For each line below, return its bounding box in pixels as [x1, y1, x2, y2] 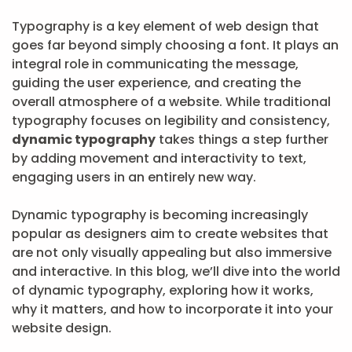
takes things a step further [156, 130, 328, 148]
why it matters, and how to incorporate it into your [12, 300, 333, 318]
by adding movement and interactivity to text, [12, 149, 306, 167]
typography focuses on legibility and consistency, [12, 112, 330, 130]
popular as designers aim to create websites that [12, 225, 328, 243]
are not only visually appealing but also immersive [12, 244, 332, 262]
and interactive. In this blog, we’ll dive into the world [12, 262, 340, 280]
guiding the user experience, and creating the [12, 74, 301, 92]
